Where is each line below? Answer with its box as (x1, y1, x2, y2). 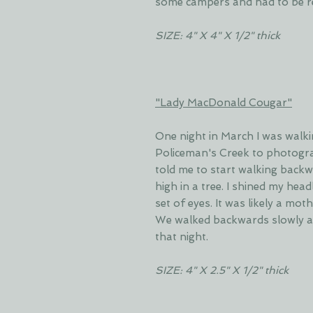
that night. (155, 230, 211, 243)
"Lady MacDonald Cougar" (155, 96, 292, 109)
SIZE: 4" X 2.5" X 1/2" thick (155, 263, 289, 277)
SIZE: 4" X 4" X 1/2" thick (155, 29, 280, 42)
